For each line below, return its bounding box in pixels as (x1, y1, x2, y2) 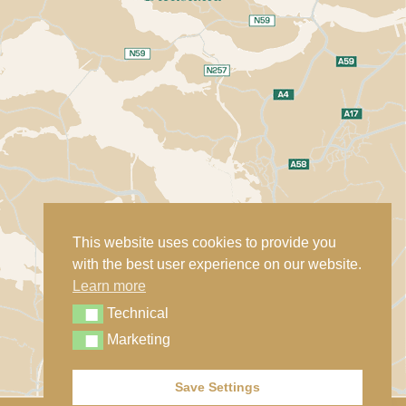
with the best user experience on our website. (72, 256, 362, 272)
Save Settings (175, 380, 260, 395)
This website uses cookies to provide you (72, 234, 336, 250)
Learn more (72, 277, 146, 294)
